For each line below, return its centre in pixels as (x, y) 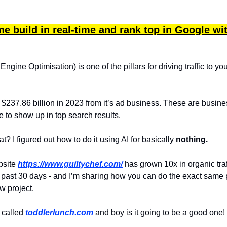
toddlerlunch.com (59, 213)
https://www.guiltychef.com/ (70, 164)
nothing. (192, 140)
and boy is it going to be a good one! (159, 213)
